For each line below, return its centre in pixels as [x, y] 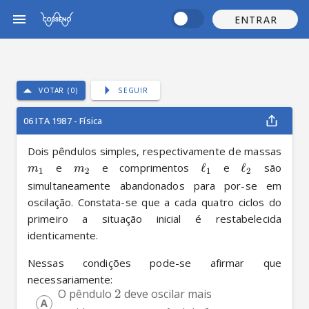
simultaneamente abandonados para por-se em [154, 186]
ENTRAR [256, 19]
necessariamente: [72, 280]
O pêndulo [86, 293]
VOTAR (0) [58, 91]
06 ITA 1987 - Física [63, 121]
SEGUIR [133, 91]
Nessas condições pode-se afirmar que [154, 263]
